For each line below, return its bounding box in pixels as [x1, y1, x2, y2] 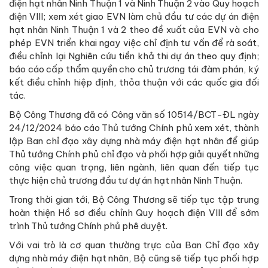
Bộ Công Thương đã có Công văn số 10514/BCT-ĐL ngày [9, 108, 259, 120]
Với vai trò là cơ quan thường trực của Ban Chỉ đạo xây [9, 239, 259, 251]
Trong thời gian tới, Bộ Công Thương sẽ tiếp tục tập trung [9, 193, 259, 205]
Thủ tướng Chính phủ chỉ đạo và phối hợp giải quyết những [9, 148, 259, 160]
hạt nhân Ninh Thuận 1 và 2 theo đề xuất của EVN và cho [9, 23, 259, 35]
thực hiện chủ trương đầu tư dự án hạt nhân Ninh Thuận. [9, 174, 242, 186]
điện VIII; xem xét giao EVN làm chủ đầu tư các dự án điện [9, 10, 259, 22]
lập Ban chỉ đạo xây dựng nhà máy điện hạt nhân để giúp [9, 135, 259, 147]
